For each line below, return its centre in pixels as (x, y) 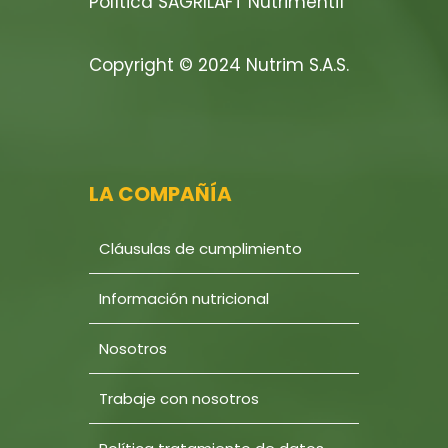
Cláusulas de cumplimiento (200, 249)
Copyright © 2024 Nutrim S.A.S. (219, 65)
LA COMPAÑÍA (160, 194)
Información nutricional (184, 299)
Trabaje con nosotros (179, 399)
